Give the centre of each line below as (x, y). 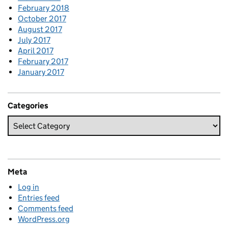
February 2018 (44, 8)
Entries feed (39, 198)
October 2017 (42, 19)
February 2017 (43, 61)
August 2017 (40, 29)
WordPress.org (44, 219)
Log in (28, 187)
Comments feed (46, 208)
